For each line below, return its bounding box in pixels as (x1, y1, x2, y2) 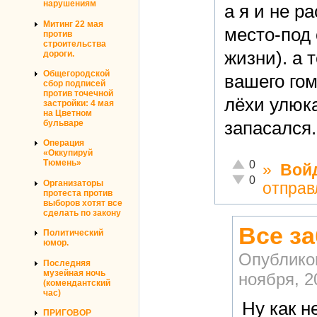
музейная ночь (43, 267, 105, 278)
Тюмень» (43, 158, 81, 168)
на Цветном (43, 108, 92, 119)
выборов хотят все (43, 197, 122, 208)
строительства (43, 38, 106, 49)
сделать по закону (43, 207, 121, 218)
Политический (43, 228, 103, 238)
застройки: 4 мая (43, 98, 114, 109)
